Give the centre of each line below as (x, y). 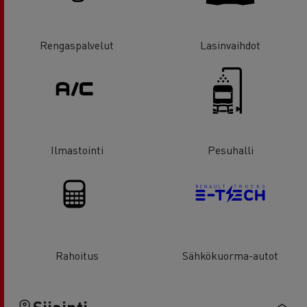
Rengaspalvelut (77, 45)
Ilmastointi (77, 150)
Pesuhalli (230, 150)
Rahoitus (77, 255)
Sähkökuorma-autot (230, 255)
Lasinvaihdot (230, 45)
